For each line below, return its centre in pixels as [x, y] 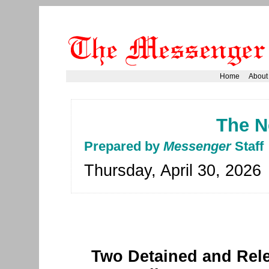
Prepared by [124, 146]
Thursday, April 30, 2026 [173, 170]
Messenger [197, 146]
